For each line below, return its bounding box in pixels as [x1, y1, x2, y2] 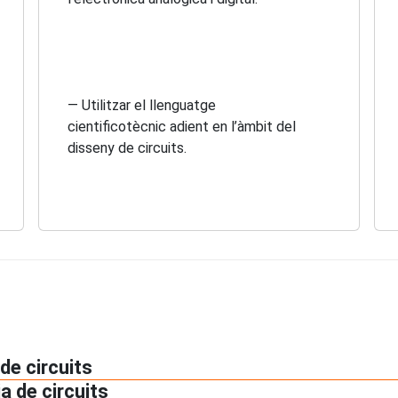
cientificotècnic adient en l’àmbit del [68, 117, 297, 135]
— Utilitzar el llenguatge [68, 96, 217, 114]
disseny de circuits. [68, 139, 187, 156]
